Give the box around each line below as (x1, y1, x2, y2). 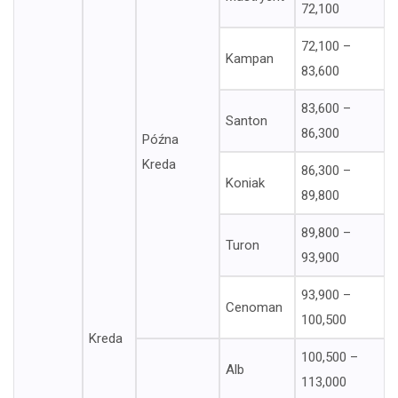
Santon (226, 113, 267, 129)
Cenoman (226, 299, 283, 315)
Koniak (226, 175, 265, 191)
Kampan (226, 51, 274, 67)
